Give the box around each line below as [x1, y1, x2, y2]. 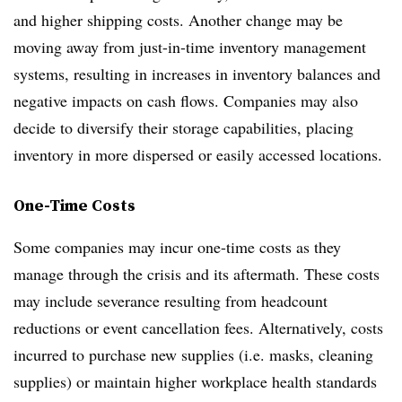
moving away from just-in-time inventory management [13, 36, 366, 57]
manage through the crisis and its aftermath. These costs [13, 263, 380, 284]
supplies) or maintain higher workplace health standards [13, 371, 377, 392]
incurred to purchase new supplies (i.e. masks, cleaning [13, 344, 373, 365]
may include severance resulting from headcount [13, 290, 328, 311]
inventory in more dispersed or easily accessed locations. [13, 144, 382, 165]
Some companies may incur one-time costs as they [13, 236, 341, 258]
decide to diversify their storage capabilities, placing [13, 117, 354, 138]
